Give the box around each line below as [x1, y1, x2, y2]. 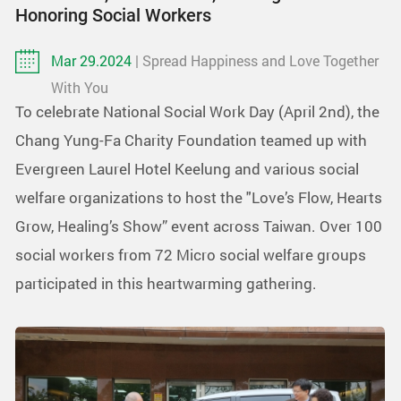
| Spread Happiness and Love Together [135, 50, 379, 70]
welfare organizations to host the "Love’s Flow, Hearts [15, 186, 382, 208]
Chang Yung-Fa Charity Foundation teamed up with [15, 129, 367, 150]
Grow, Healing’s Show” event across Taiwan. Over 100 [15, 215, 382, 236]
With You [51, 77, 108, 97]
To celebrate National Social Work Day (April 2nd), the [15, 100, 380, 122]
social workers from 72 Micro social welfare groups [15, 243, 366, 265]
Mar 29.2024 [51, 50, 135, 70]
